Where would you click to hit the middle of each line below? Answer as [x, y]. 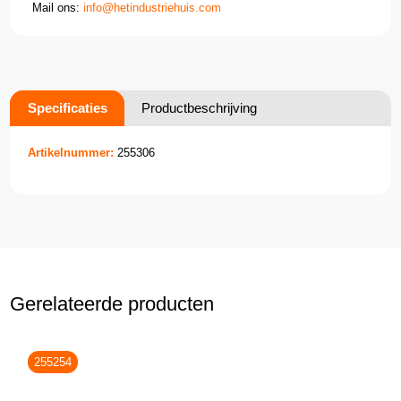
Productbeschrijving [200, 107]
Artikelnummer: [71, 152]
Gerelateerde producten [112, 303]
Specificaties [68, 107]
